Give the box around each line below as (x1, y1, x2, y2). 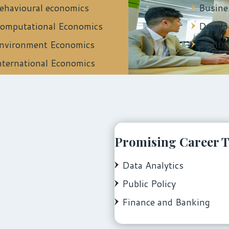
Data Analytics (122, 158, 184, 172)
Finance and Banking (122, 195, 210, 209)
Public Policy (122, 176, 176, 190)
